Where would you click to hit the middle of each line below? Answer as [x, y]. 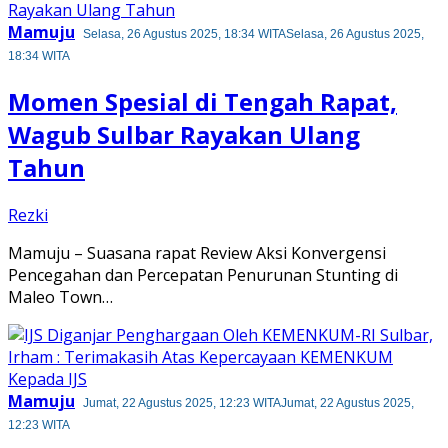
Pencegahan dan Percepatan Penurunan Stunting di [203, 274]
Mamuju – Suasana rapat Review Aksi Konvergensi [197, 252]
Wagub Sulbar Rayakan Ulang [184, 135]
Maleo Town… [60, 296]
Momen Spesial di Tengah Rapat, [202, 102]
